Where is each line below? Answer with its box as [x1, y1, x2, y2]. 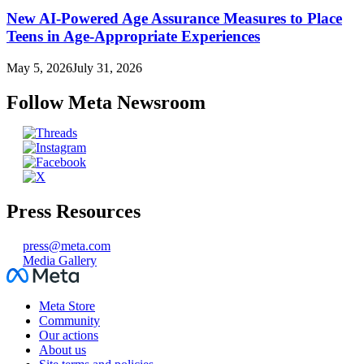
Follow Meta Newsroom [6, 91, 206, 113]
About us [39, 342, 86, 357]
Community [39, 313, 100, 327]
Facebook [6, 266, 56, 281]
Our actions [39, 327, 98, 342]
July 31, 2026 [72, 61, 142, 76]
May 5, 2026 [6, 61, 72, 76]
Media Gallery [23, 253, 97, 267]
